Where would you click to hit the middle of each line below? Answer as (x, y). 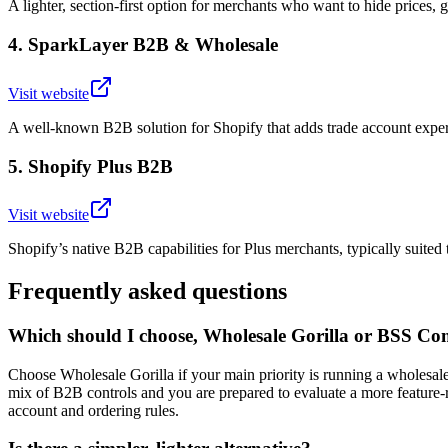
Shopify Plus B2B (100, 166)
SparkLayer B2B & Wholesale (153, 45)
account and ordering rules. (93, 410)
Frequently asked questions (147, 291)
